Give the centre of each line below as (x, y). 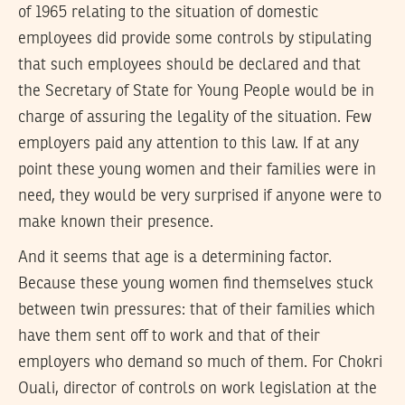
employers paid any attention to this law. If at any (188, 144)
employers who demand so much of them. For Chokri (200, 362)
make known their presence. (116, 223)
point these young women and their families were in (197, 170)
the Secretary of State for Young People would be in (196, 92)
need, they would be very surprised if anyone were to (200, 197)
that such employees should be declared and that (189, 66)
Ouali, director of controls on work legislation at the (198, 388)
